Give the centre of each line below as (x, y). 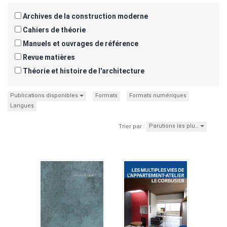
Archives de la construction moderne (85, 16)
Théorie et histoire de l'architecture (83, 71)
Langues (22, 105)
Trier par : (132, 126)
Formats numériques (158, 95)
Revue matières (48, 57)
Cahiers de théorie (53, 30)
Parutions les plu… (175, 126)
